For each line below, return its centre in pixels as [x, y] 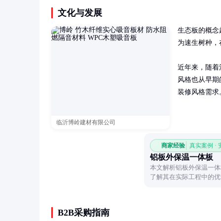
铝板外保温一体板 [182, 157]
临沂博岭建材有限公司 [86, 123]
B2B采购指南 [84, 213]
